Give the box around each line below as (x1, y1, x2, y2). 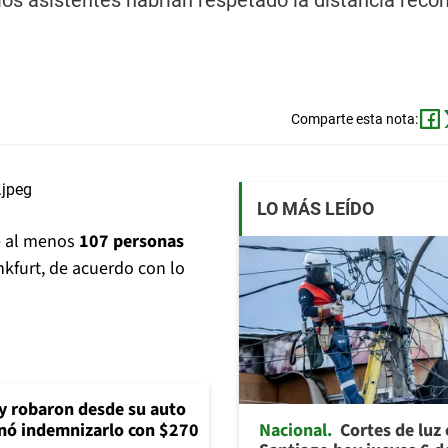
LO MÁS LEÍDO (257, 198, 374, 220)
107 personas (79, 229, 184, 255)
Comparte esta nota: (290, 111, 418, 128)
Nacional (259, 417, 327, 443)
